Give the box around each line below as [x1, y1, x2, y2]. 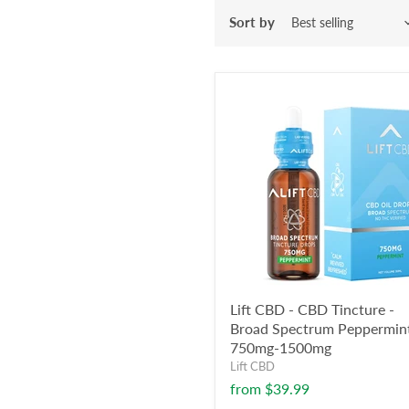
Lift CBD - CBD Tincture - [230, 300, 394, 318]
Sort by [229, 14, 275, 30]
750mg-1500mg [230, 339, 331, 356]
